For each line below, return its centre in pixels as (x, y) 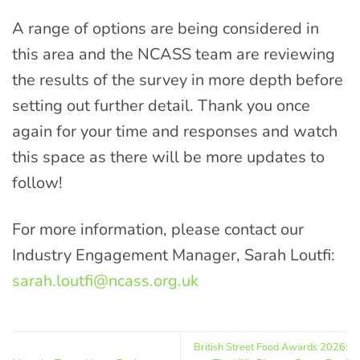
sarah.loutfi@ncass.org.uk (105, 281)
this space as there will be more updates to (168, 157)
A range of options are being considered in (166, 29)
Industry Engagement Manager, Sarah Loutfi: (174, 256)
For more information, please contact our (158, 230)
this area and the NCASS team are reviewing (174, 55)
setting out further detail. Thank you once (161, 106)
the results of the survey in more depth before (178, 80)
